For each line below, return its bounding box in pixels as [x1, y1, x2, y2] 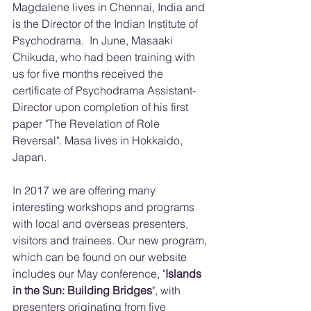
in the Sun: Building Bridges [12, 283, 152, 297]
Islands [165, 267, 204, 280]
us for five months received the [12, 67, 166, 81]
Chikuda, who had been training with [12, 50, 198, 64]
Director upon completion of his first [12, 100, 191, 114]
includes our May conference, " [12, 267, 165, 280]
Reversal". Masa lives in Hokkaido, [12, 133, 185, 147]
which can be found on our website [12, 250, 190, 264]
